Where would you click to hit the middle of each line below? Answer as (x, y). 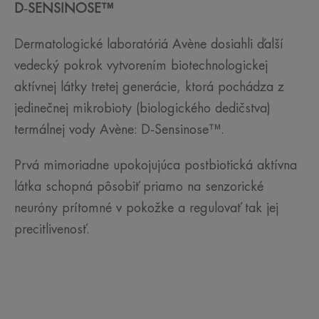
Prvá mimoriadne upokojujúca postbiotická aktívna (156, 166)
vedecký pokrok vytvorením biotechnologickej (141, 66)
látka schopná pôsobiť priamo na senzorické (139, 187)
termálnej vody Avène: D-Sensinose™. (119, 130)
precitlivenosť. (52, 230)
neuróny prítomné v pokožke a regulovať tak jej (146, 208)
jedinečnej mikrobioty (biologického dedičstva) (142, 109)
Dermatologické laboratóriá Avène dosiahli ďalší (149, 45)
